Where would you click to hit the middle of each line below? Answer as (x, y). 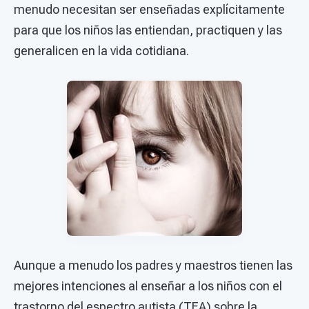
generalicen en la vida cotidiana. (104, 51)
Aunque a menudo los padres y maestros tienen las (153, 265)
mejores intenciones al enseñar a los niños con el (148, 286)
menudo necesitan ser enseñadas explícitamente (149, 9)
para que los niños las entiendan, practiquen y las (148, 30)
